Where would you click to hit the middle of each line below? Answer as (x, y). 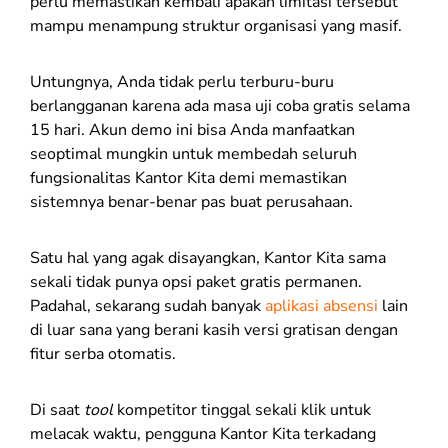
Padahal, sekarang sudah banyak (147, 306)
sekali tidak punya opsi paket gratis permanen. (196, 282)
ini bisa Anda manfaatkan (265, 130)
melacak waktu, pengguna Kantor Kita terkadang (203, 434)
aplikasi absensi (321, 306)
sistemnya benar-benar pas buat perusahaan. (191, 202)
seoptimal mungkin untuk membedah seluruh (193, 154)
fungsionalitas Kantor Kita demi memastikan (188, 178)
